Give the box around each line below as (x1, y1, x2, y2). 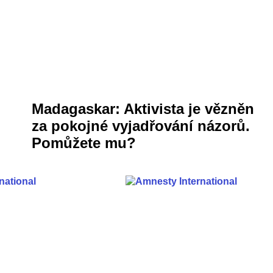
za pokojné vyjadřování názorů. (32, 118, 250, 135)
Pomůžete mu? (32, 135, 136, 152)
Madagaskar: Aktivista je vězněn (32, 101, 254, 118)
